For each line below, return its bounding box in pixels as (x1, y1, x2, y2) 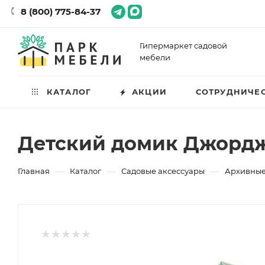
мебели (140, 53, 170, 62)
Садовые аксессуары (121, 166, 205, 176)
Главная (18, 166, 50, 176)
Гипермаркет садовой (140, 41, 227, 50)
